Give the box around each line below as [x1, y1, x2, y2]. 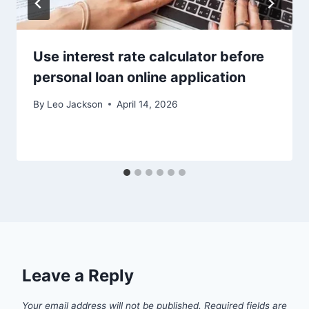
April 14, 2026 [117, 98, 178, 110]
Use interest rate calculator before [33, 48, 264, 66]
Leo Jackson [47, 98, 103, 110]
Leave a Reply [22, 265, 134, 286]
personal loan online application [33, 69, 246, 86]
